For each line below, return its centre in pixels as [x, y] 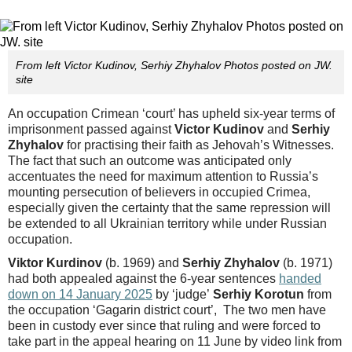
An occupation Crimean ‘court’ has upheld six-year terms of [171, 114]
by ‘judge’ [183, 295]
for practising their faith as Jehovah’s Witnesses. [200, 145]
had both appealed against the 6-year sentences [143, 279]
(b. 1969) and [142, 263]
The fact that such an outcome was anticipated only [150, 161]
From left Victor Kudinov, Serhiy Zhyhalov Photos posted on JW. [174, 66]
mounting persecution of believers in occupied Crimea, [159, 192]
